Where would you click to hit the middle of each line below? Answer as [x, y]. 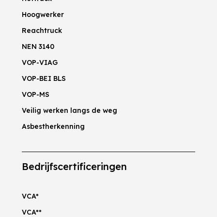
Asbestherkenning [53, 126]
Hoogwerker [43, 15]
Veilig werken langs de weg [69, 110]
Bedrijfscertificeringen [74, 166]
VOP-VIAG [39, 62]
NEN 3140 [38, 46]
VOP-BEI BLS [44, 78]
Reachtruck [42, 31]
